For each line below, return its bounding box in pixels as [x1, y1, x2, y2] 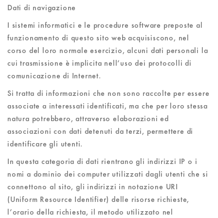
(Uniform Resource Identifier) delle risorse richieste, [7, 195, 190, 204]
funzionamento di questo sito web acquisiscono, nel [7, 33, 189, 42]
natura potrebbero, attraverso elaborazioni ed [7, 114, 169, 123]
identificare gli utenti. [7, 139, 83, 148]
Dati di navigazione [7, 3, 76, 12]
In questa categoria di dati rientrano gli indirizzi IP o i [7, 157, 198, 166]
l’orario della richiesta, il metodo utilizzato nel [7, 207, 173, 217]
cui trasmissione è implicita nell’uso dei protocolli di [7, 58, 192, 68]
